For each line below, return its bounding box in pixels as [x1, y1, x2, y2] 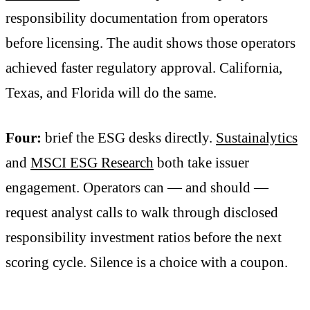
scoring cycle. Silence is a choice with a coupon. [6, 254, 288, 271]
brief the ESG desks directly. [42, 129, 216, 147]
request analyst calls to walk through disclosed [6, 204, 278, 221]
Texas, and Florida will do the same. [6, 84, 217, 101]
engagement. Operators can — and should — [6, 179, 268, 197]
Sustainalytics [216, 129, 298, 147]
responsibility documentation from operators [6, 9, 268, 26]
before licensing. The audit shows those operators [6, 34, 295, 51]
